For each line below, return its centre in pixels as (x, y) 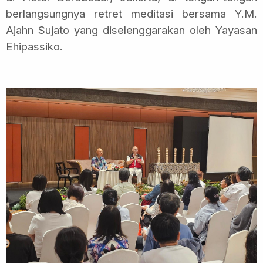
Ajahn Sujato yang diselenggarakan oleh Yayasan (131, 30)
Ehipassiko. (34, 46)
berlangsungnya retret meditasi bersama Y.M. (131, 14)
